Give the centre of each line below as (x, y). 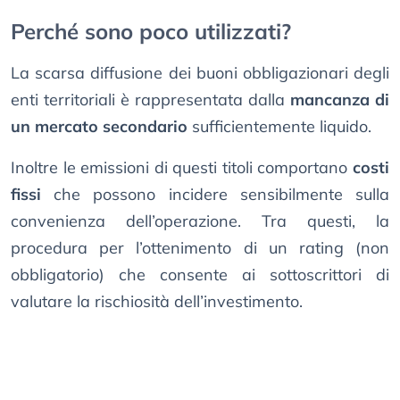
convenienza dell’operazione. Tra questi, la (200, 221)
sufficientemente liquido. (279, 127)
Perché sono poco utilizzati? (151, 32)
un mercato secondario (99, 127)
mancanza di (340, 100)
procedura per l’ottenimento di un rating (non (200, 248)
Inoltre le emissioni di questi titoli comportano (182, 168)
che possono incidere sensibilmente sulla (215, 195)
